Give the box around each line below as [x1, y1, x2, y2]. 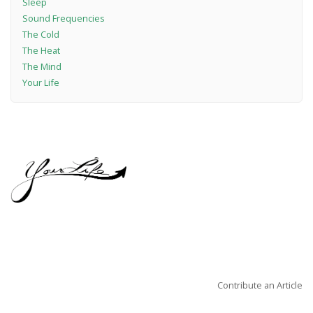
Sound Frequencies [22, 11, 105, 24]
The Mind [22, 59, 61, 73]
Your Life [22, 75, 59, 89]
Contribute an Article [217, 278, 303, 291]
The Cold [22, 27, 59, 41]
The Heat [22, 43, 60, 57]
